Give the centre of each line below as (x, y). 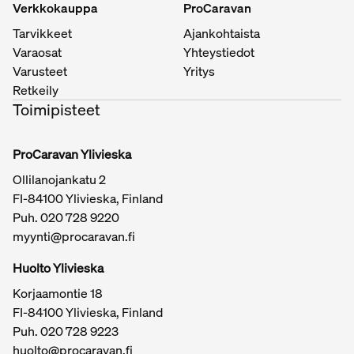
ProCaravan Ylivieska (72, 154)
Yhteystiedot (219, 52)
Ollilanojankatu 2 (59, 179)
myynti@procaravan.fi (74, 236)
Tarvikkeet (42, 33)
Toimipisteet (56, 109)
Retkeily (36, 90)
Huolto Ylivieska (58, 267)
